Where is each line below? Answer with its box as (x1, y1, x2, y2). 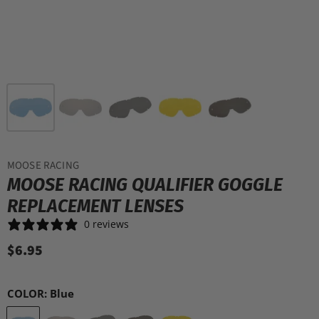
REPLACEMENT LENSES (7, 195, 184, 217)
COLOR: (7, 286, 50, 300)
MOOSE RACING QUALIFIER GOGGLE (7, 174, 283, 196)
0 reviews (84, 216, 129, 231)
